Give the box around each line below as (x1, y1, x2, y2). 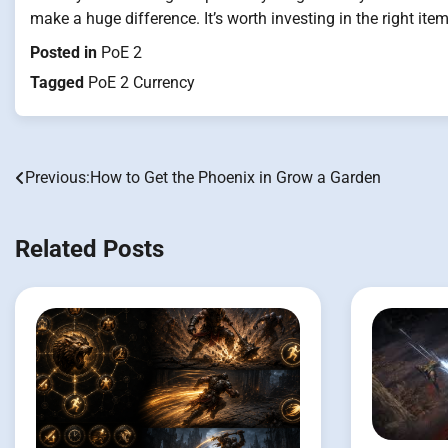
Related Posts (15, 235, 164, 264)
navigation (14, 205, 126, 234)
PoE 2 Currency (88, 73, 195, 93)
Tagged (30, 73, 88, 93)
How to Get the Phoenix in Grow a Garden (90, 168, 381, 188)
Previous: (25, 168, 90, 188)
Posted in (30, 43, 101, 63)
